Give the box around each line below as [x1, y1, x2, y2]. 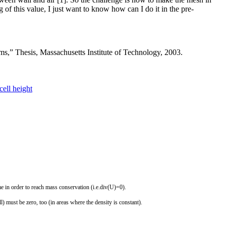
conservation [59, 183, 89, 191]
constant [119, 198, 139, 206]
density [95, 198, 114, 206]
